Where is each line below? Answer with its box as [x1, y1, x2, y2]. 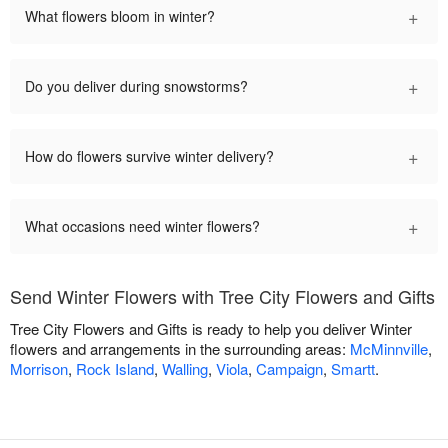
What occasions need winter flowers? [25, 215, 260, 236]
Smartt [331, 357, 375, 379]
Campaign [256, 357, 323, 379]
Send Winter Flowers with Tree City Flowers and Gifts [10, 282, 435, 309]
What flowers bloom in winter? [25, 5, 215, 26]
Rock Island [76, 357, 154, 379]
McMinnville [350, 337, 428, 359]
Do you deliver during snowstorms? [25, 75, 248, 96]
